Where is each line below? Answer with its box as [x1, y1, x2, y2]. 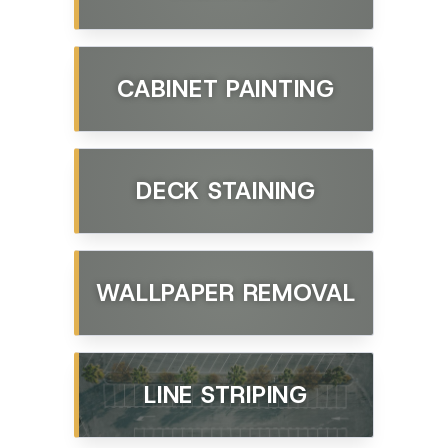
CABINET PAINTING [117, 72, 335, 105]
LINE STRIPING [144, 378, 308, 411]
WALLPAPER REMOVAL [96, 276, 356, 309]
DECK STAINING [136, 174, 316, 207]
